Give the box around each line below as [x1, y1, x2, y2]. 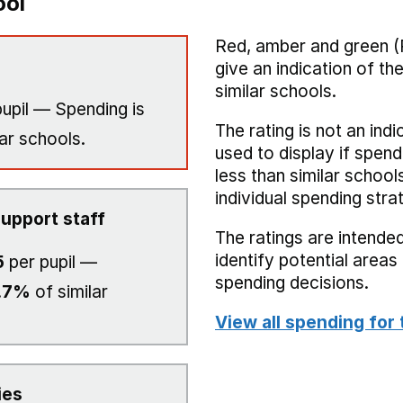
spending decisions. [215, 273, 369, 293]
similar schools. [215, 81, 336, 102]
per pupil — [4, 252, 97, 273]
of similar [31, 282, 108, 302]
